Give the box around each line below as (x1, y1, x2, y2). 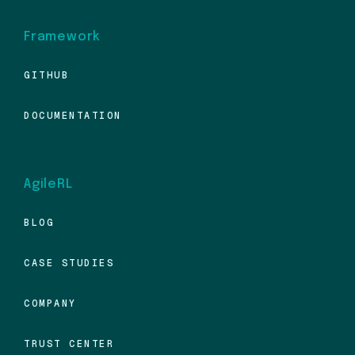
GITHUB (24, 68, 69, 82)
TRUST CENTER (24, 337, 114, 350)
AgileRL (24, 177, 73, 191)
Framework (24, 29, 101, 44)
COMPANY (24, 296, 77, 310)
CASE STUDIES (24, 256, 114, 269)
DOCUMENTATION (24, 109, 122, 122)
